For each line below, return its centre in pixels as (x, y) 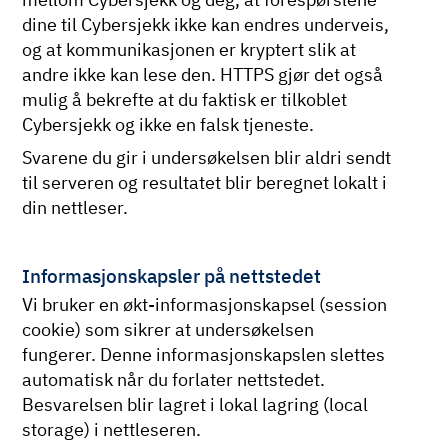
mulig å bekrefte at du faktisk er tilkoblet (185, 99)
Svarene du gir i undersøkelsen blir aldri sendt (207, 158)
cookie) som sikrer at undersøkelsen (168, 330)
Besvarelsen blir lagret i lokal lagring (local (195, 405)
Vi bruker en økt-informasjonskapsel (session (205, 305)
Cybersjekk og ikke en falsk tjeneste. (168, 124)
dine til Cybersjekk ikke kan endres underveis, (206, 24)
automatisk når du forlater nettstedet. (174, 380)
